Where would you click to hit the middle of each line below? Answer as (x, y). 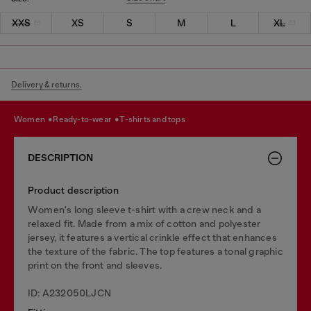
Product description (73, 190)
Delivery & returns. (47, 84)
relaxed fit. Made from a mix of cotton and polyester (144, 223)
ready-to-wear (86, 119)
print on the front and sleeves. (95, 265)
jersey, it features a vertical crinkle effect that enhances (152, 237)
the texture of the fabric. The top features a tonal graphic (155, 251)
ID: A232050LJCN (69, 293)
